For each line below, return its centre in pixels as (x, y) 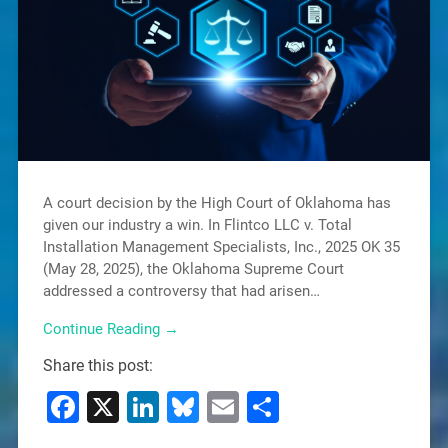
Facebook (147, 407)
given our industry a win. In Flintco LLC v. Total (197, 224)
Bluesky (254, 407)
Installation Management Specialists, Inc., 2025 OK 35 (221, 246)
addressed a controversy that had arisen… (181, 290)
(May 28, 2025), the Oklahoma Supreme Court (193, 268)
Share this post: (97, 366)
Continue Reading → (110, 329)
